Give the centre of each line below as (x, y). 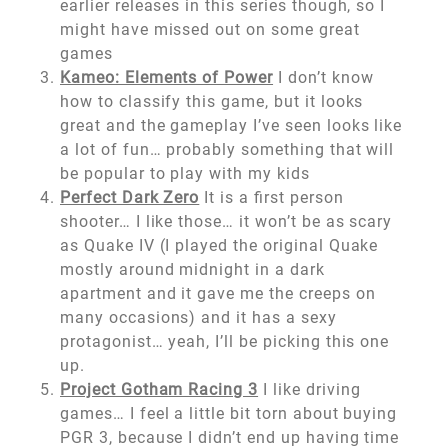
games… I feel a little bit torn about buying (229, 414)
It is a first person (271, 198)
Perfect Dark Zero (130, 198)
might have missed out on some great (210, 30)
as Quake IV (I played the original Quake (219, 246)
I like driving (309, 390)
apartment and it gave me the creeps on (218, 294)
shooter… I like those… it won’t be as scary (226, 222)
